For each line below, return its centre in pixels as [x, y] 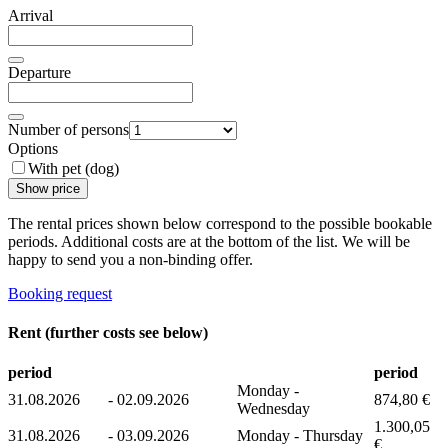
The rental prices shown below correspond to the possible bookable [220, 224]
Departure [39, 73]
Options [33, 149]
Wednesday [273, 408]
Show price [48, 189]
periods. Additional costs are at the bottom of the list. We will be [209, 242]
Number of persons [68, 130]
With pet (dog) [73, 169]
